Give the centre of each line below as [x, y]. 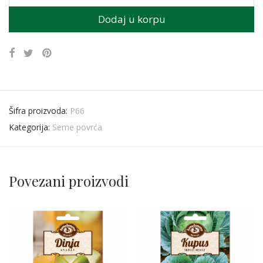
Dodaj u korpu [131, 19]
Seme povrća [77, 127]
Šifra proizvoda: [39, 110]
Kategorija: [31, 127]
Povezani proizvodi [69, 181]
